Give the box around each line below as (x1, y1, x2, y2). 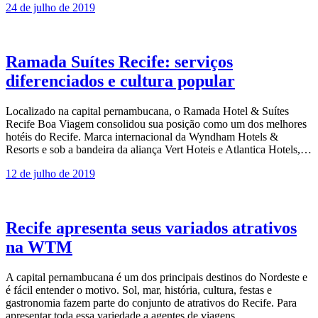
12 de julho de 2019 (6, 167, 95, 180)
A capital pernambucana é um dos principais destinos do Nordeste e (6, 270, 307, 283)
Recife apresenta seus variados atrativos (6, 218, 297, 237)
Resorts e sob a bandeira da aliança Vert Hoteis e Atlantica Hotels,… (6, 143, 312, 155)
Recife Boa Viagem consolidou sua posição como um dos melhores (6, 117, 307, 130)
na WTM (6, 237, 72, 256)
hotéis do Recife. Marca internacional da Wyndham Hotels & (6, 130, 278, 143)
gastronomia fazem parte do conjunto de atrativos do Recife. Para (6, 296, 297, 309)
